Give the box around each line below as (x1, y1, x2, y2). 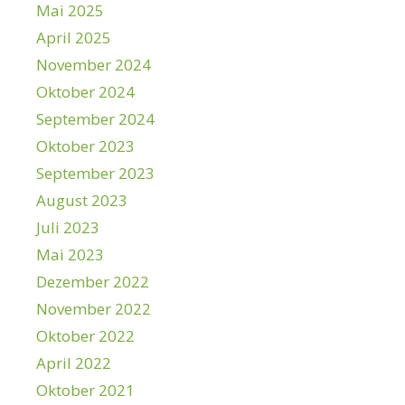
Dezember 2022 (36, 271, 149, 292)
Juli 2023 (36, 217, 99, 238)
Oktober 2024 (36, 81, 135, 102)
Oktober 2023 (36, 136, 135, 156)
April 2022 (36, 353, 111, 373)
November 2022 (36, 298, 151, 319)
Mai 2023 (36, 244, 104, 265)
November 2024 (36, 54, 151, 75)
